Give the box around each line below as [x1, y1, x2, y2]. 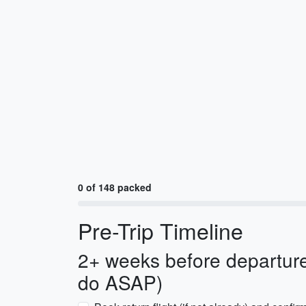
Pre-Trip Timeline [78, 214, 243, 246]
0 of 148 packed [78, 180, 152, 194]
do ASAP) [78, 268, 163, 296]
